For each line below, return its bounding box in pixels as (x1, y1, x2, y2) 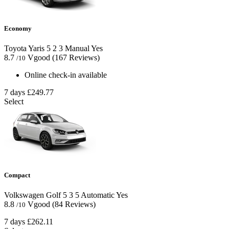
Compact (4, 171, 30, 179)
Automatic (79, 191, 114, 200)
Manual (63, 44, 89, 53)
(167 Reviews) (52, 53, 100, 62)
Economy (4, 24, 32, 32)
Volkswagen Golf (4, 191, 61, 200)
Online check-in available (25, 71, 107, 80)
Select (4, 97, 24, 106)
